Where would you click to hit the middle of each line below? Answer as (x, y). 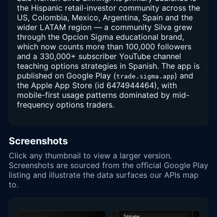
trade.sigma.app (145, 76)
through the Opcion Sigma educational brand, (101, 37)
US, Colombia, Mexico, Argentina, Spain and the (105, 17)
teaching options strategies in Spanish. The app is (108, 66)
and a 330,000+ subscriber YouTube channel (99, 56)
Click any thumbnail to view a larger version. (90, 155)
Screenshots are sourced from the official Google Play (108, 165)
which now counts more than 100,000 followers (104, 46)
